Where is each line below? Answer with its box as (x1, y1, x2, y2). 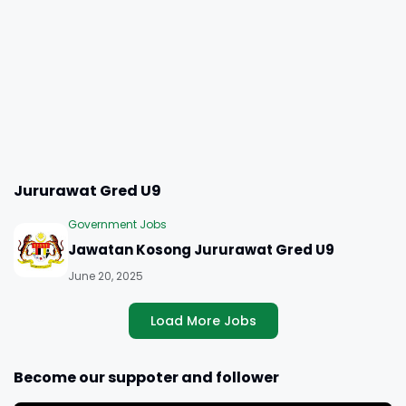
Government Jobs (68, 217, 167, 232)
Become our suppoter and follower (14, 367, 279, 388)
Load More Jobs (150, 312, 256, 330)
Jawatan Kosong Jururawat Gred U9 (68, 240, 334, 259)
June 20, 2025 (68, 268, 143, 284)
